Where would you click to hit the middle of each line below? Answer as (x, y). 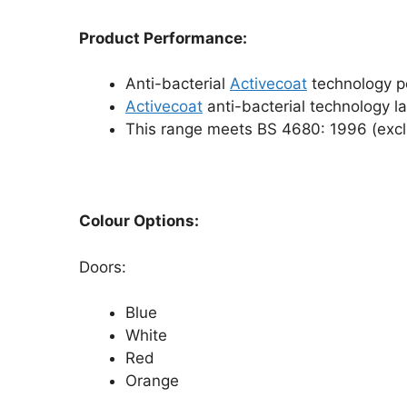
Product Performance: (163, 38)
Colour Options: (139, 221)
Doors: (103, 267)
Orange (152, 381)
